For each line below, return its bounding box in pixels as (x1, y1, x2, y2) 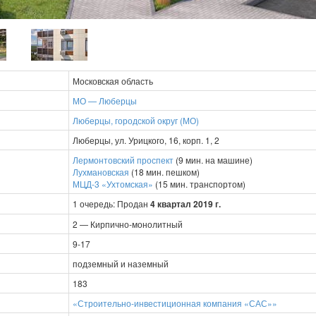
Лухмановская (73, 165, 129, 178)
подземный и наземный (73, 257, 169, 269)
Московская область (73, 74, 153, 87)
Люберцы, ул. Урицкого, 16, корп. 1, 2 (73, 133, 219, 146)
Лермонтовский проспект (73, 153, 174, 166)
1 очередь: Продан (73, 197, 150, 209)
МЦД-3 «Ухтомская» (73, 177, 153, 190)
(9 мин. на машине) (174, 153, 253, 166)
